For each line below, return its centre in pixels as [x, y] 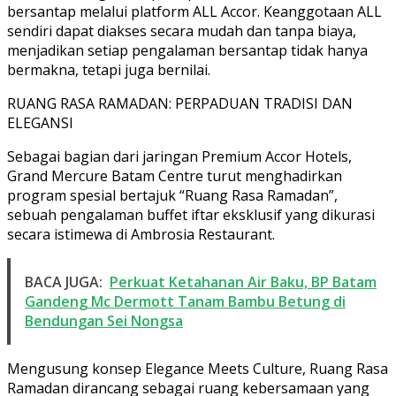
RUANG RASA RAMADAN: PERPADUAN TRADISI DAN [180, 103]
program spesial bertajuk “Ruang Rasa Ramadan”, [172, 195]
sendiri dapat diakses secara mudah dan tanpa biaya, [182, 30]
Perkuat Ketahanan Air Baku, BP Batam [243, 282]
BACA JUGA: [64, 282]
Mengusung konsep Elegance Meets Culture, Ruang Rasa [198, 368]
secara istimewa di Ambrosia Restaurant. [141, 234]
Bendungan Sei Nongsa [104, 320]
